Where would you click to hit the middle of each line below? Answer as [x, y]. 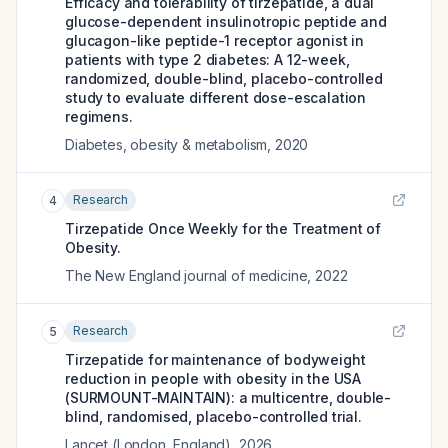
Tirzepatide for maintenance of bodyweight [215, 359]
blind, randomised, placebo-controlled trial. [213, 416]
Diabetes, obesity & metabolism [166, 144]
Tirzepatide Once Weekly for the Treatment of [223, 228]
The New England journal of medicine [186, 275]
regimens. [99, 116]
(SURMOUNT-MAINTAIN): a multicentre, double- [228, 397]
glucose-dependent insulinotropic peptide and [226, 21]
